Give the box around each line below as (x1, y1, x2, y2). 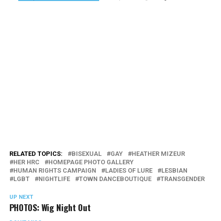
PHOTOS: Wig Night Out (9, 200, 91, 214)
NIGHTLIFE (38, 175, 70, 183)
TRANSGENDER (160, 175, 205, 183)
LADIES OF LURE (105, 166, 152, 174)
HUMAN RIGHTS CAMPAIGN (13, 166, 96, 174)
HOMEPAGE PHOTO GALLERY (48, 158, 134, 166)
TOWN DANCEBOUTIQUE (78, 175, 151, 183)
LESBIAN (161, 166, 187, 174)
